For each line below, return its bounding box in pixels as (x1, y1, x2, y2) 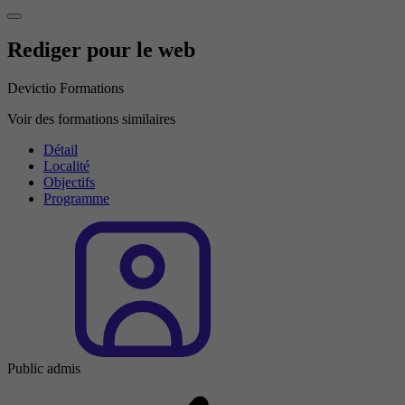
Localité (43, 157, 89, 174)
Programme (43, 190, 109, 206)
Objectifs (43, 174, 95, 190)
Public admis (7, 360, 80, 376)
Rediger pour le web (7, 38, 195, 62)
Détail (43, 141, 78, 157)
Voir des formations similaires (7, 110, 175, 127)
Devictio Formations (7, 80, 124, 96)
